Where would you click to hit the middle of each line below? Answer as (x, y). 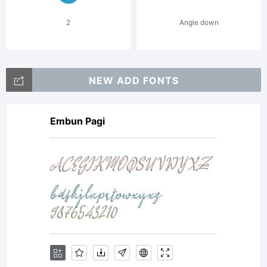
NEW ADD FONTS (133, 80)
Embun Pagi (77, 121)
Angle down (199, 22)
